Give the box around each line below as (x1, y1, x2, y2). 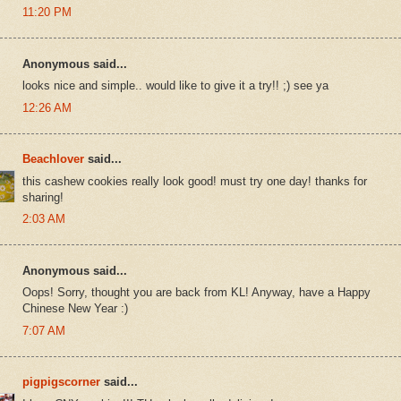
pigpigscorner (22, 375, 100, 389)
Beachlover (22, 152, 84, 166)
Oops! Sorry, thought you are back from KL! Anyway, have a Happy (22, 286, 371, 300)
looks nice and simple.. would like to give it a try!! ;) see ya (22, 79, 328, 93)
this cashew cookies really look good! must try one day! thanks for (22, 174, 367, 188)
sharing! (22, 190, 64, 204)
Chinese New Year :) (22, 302, 128, 316)
